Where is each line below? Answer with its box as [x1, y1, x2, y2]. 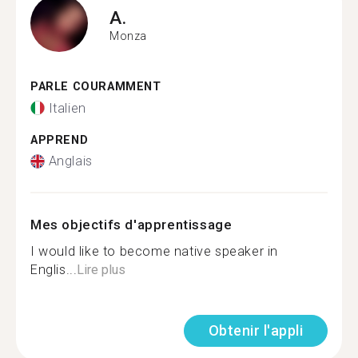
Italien [48, 100, 86, 116]
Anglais [48, 153, 93, 169]
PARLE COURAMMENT [30, 80, 161, 93]
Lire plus [77, 262, 126, 277]
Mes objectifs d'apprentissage [30, 217, 233, 233]
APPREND [30, 133, 89, 147]
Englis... [30, 262, 78, 277]
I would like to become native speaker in [30, 244, 279, 259]
